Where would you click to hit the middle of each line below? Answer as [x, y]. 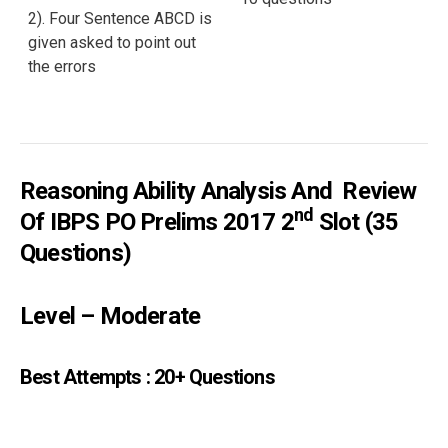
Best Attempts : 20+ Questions [147, 376]
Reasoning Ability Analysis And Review [218, 190]
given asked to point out [112, 42]
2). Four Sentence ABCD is [120, 18]
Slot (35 [356, 221]
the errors [62, 66]
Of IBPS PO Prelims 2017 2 [157, 221]
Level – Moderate [110, 315]
